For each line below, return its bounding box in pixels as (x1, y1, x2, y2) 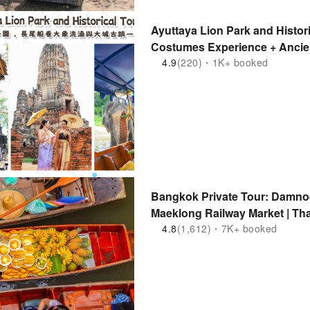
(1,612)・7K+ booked (176, 221, 277, 235)
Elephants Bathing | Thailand (151, 55, 302, 71)
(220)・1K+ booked (176, 55, 268, 69)
